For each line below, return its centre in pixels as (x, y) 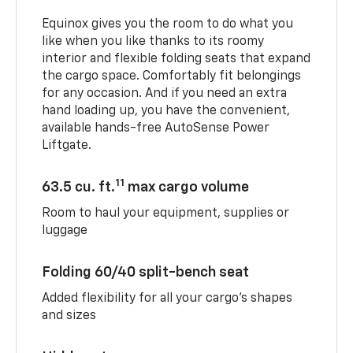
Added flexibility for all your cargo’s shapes (167, 298)
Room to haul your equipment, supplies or (166, 213)
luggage (65, 230)
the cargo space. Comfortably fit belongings (172, 76)
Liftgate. (67, 145)
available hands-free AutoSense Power (156, 128)
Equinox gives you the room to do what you (168, 24)
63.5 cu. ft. (79, 187)
